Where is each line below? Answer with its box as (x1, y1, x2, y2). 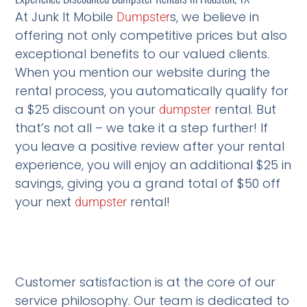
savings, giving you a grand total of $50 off (15, 175, 281, 193)
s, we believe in (170, 8, 260, 26)
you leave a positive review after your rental (15, 138, 285, 156)
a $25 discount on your (15, 101, 160, 119)
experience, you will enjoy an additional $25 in (15, 156, 292, 174)
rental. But (211, 101, 277, 119)
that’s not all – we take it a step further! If (15, 119, 269, 137)
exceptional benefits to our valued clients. (15, 45, 270, 63)
